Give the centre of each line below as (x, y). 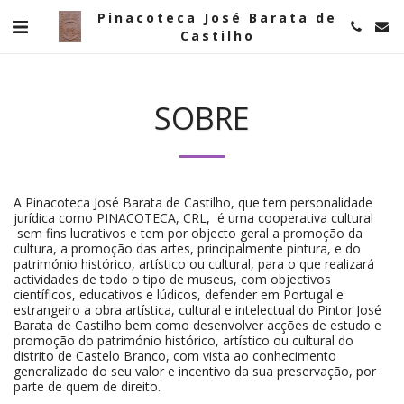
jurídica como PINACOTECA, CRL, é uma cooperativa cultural (193, 218)
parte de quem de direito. (89, 386)
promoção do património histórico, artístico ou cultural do (184, 340)
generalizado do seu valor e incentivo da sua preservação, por (195, 371)
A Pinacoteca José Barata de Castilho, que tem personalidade (193, 202)
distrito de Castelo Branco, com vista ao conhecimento (175, 356)
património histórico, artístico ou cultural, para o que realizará (194, 264)
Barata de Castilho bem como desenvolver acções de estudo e (197, 325)
